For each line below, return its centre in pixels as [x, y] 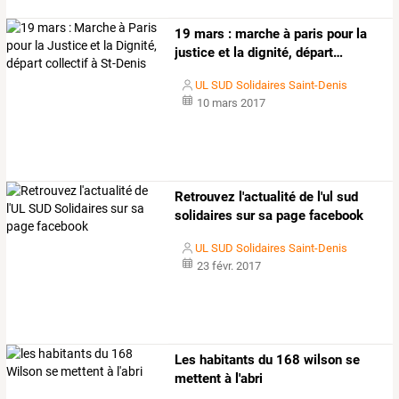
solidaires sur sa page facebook [269, 216]
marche [256, 33]
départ [313, 52]
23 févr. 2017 [228, 266]
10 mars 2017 [231, 102]
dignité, [269, 52]
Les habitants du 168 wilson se [268, 360]
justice [195, 52]
